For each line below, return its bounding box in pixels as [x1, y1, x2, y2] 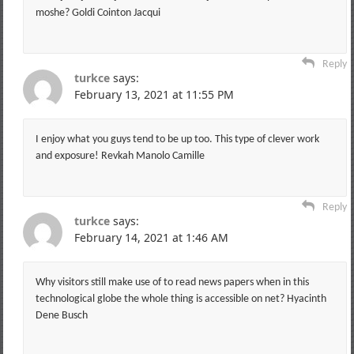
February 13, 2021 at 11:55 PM [73, 86, 234, 102]
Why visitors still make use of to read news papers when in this [35, 276, 309, 288]
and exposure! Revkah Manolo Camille [35, 149, 205, 162]
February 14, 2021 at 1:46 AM [73, 229, 228, 245]
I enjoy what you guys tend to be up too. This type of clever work [35, 133, 319, 145]
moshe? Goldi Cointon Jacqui [35, 6, 160, 19]
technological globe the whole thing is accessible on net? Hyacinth [35, 292, 326, 305]
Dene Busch [35, 309, 88, 322]
